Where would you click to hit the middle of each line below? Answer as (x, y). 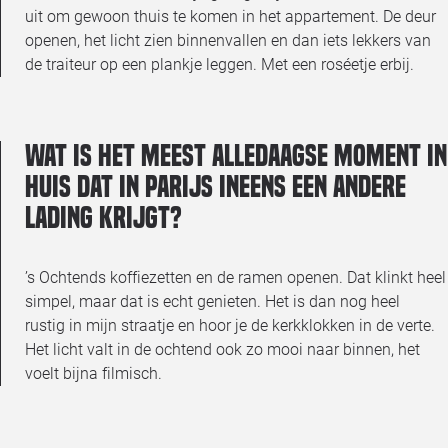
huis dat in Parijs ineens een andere (215, 186)
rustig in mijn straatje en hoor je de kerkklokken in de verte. (230, 325)
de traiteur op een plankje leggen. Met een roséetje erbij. (219, 64)
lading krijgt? (103, 217)
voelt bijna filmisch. (93, 373)
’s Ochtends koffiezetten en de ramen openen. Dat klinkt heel (235, 277)
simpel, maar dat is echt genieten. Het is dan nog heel (212, 301)
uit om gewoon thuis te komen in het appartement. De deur (230, 16)
